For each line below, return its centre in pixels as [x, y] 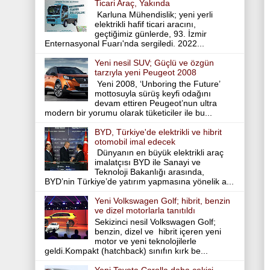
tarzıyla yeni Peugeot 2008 [145, 72]
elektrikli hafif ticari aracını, [145, 24]
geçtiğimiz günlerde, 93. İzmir [150, 33]
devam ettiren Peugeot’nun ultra [155, 103]
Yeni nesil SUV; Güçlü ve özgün [154, 62]
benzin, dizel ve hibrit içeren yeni [158, 232]
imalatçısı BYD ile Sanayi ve [147, 162]
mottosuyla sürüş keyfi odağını [152, 93]
